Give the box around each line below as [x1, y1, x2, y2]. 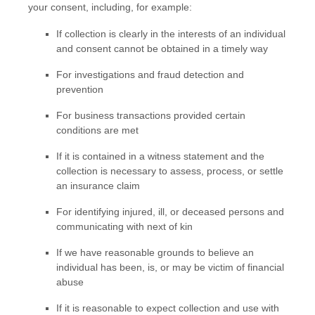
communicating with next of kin [56, 220, 193, 232]
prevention [56, 83, 103, 95]
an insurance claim [56, 179, 140, 191]
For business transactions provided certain [56, 109, 245, 121]
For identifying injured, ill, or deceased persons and [56, 205, 284, 217]
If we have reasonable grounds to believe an [56, 246, 254, 258]
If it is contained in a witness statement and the [56, 150, 264, 162]
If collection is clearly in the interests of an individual [56, 27, 285, 39]
